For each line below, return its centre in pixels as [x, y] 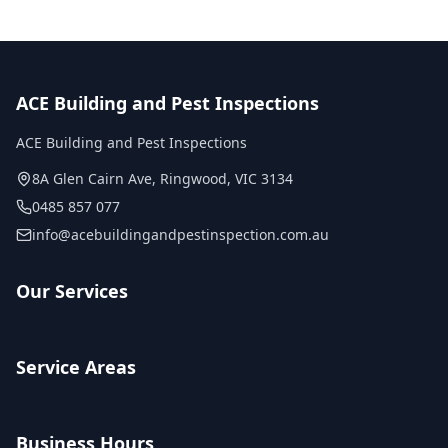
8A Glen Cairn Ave [92, 178]
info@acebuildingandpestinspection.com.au [180, 234]
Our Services [72, 291]
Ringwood [193, 178]
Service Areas [76, 367]
